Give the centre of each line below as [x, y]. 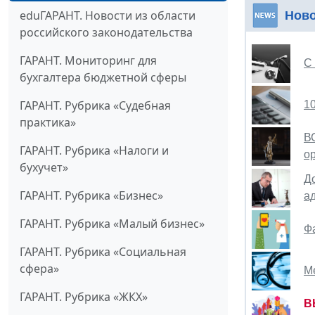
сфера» [39, 269]
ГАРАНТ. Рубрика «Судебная [95, 106]
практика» [48, 123]
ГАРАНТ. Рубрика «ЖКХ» [84, 297]
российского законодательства [106, 33]
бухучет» [44, 168]
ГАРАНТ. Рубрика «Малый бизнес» [112, 224]
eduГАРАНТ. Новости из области [108, 16]
